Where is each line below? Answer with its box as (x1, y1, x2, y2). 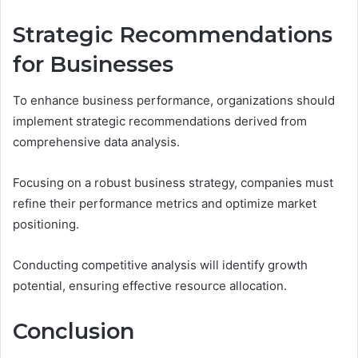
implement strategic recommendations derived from (13, 113, 307, 129)
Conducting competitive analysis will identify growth (13, 257, 308, 272)
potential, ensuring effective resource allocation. (13, 277, 287, 293)
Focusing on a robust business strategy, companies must (13, 174, 333, 190)
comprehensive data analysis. (13, 133, 180, 149)
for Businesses (13, 51, 173, 78)
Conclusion (13, 317, 134, 344)
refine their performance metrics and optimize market (13, 195, 316, 211)
